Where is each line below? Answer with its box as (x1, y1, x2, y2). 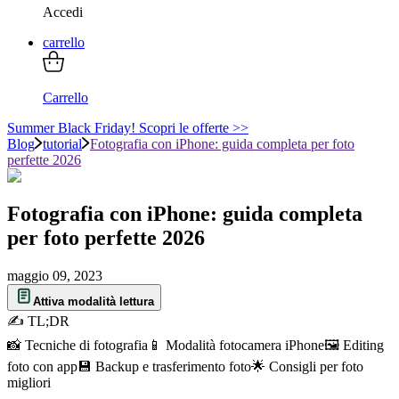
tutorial (43, 136, 82, 152)
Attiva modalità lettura (33, 295, 154, 309)
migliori (7, 375, 51, 391)
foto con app (7, 359, 77, 375)
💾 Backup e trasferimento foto (77, 359, 251, 375)
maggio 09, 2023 (7, 268, 102, 284)
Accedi (43, 4, 83, 20)
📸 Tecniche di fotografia (7, 338, 148, 354)
